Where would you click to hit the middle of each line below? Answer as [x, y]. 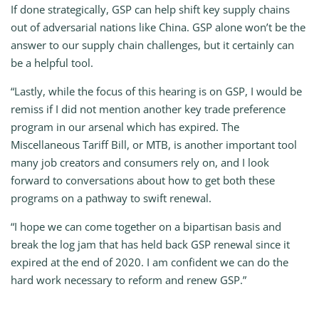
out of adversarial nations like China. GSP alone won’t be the [158, 27]
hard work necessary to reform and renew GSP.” [129, 280]
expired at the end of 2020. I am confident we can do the [150, 262]
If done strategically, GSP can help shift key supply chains [150, 10]
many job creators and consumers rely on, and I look [140, 163]
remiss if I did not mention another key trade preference [148, 109]
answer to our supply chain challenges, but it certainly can [152, 45]
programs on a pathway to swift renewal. [111, 198]
